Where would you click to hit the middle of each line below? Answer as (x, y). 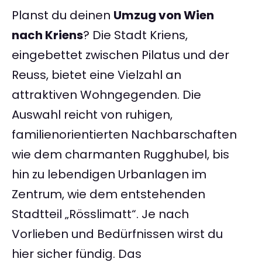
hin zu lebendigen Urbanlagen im (109, 175)
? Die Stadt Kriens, (135, 35)
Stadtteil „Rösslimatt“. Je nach (100, 214)
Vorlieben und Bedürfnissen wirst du (117, 234)
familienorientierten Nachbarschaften (124, 135)
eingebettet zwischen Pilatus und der (120, 55)
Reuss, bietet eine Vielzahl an (96, 75)
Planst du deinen (63, 15)
